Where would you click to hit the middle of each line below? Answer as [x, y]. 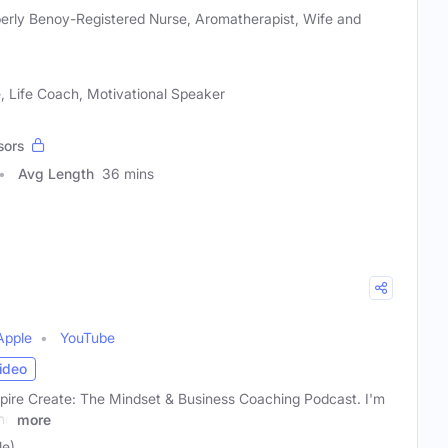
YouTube [87, 337]
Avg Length [56, 173]
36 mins [128, 173]
